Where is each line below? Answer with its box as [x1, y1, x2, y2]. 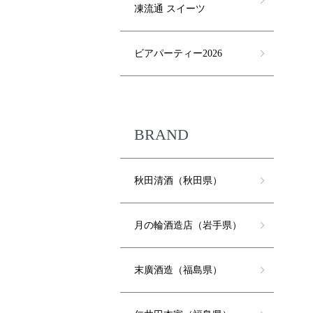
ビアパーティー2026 [134, 48, 222, 59]
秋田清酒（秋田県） [134, 175, 222, 187]
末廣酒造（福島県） [134, 265, 222, 276]
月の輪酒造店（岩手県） [134, 220, 242, 231]
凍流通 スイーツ [134, 3, 205, 15]
